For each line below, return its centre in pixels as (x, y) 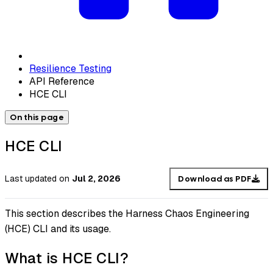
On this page (37, 117)
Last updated (31, 179)
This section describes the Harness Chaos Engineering (127, 214)
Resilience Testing (70, 68)
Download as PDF (215, 179)
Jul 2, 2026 (96, 179)
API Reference (62, 81)
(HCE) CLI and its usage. (58, 229)
